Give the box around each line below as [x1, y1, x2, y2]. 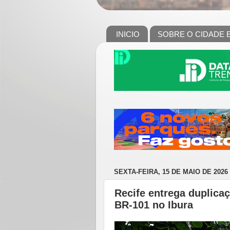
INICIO [116, 29, 140, 39]
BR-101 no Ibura [114, 199, 193, 210]
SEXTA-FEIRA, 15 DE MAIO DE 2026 [114, 168, 228, 176]
